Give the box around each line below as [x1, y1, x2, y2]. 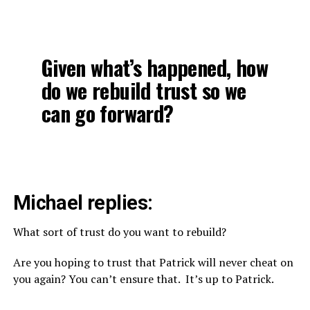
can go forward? [41, 98, 174, 129]
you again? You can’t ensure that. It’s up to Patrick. [12, 271, 274, 287]
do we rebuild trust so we [41, 75, 246, 107]
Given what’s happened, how [41, 52, 268, 84]
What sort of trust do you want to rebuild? [12, 224, 226, 240]
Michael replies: [12, 191, 153, 215]
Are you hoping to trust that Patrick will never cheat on [12, 255, 293, 271]
